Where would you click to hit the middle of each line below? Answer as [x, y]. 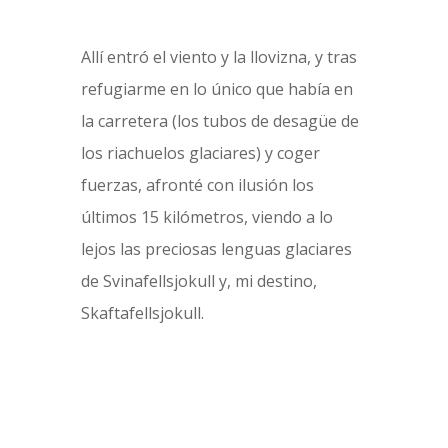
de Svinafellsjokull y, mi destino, [198, 281]
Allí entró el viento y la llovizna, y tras [218, 57]
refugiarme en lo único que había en [216, 89]
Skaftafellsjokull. [142, 313]
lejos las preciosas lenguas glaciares [216, 249]
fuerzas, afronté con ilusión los [197, 185]
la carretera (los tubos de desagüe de [219, 121]
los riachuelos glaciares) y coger [200, 153]
